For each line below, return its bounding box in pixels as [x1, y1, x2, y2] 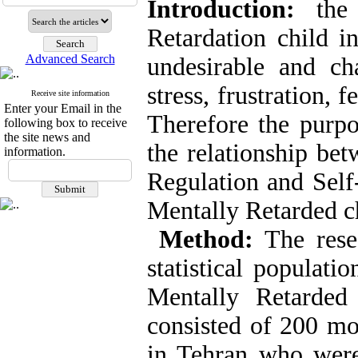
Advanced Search [25, 52, 115, 66]
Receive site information [30, 89, 109, 97]
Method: [159, 225, 253, 253]
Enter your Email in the [4, 101, 121, 115]
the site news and [4, 130, 90, 144]
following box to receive [4, 116, 127, 129]
